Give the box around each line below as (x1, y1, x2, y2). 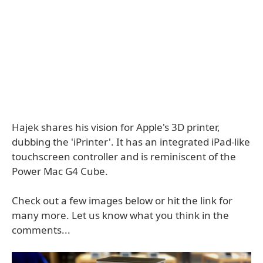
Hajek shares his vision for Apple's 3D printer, (12, 120, 220, 134)
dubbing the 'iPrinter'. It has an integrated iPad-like (12, 135, 250, 149)
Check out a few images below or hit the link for (12, 194, 232, 207)
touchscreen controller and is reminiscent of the (12, 150, 236, 163)
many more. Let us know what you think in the (12, 208, 229, 222)
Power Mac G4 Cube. (12, 164, 108, 178)
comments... (12, 223, 70, 237)
